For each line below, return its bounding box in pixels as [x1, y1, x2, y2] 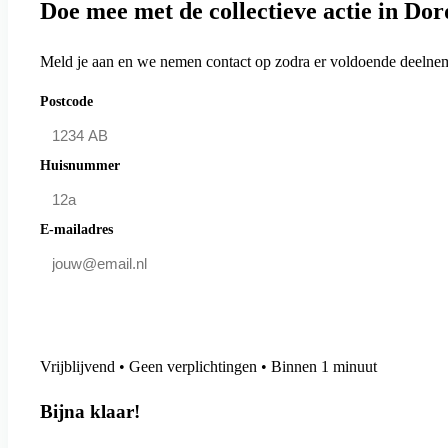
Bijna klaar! [40, 401, 140, 423]
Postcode [40, 93, 93, 110]
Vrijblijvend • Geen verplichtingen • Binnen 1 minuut [40, 357, 377, 375]
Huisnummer [40, 157, 120, 174]
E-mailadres [40, 221, 113, 238]
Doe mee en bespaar [68, 299, 230, 319]
